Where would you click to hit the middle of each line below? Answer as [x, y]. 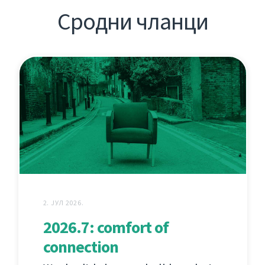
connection [80, 247]
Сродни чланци [132, 22]
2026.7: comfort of [106, 228]
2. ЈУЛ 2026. [63, 203]
